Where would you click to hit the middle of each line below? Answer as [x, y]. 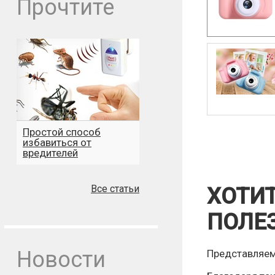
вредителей [50, 153]
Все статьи [115, 189]
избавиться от [57, 142]
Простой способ [62, 132]
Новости [61, 260]
